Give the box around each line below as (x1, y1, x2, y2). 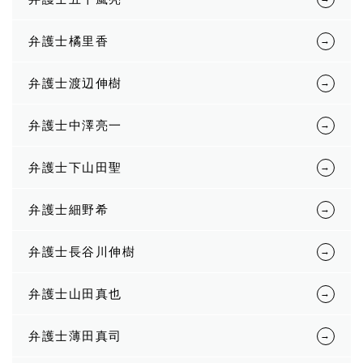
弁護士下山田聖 (28, 160, 122, 174)
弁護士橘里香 (28, 34, 109, 48)
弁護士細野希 (28, 203, 109, 216)
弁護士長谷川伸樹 (28, 245, 135, 258)
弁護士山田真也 (28, 287, 122, 301)
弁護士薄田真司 (28, 329, 122, 343)
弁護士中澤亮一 (28, 118, 122, 132)
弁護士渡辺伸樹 (28, 76, 122, 90)
